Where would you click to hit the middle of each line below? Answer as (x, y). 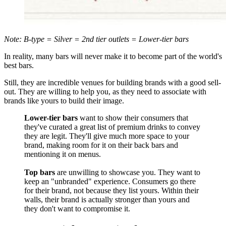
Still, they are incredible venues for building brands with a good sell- (112, 83)
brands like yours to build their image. (64, 101)
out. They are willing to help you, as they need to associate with (105, 92)
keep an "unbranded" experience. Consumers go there (110, 182)
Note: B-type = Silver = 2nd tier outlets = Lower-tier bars (96, 39)
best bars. (19, 66)
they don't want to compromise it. (77, 209)
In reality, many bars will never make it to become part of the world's (113, 56)
